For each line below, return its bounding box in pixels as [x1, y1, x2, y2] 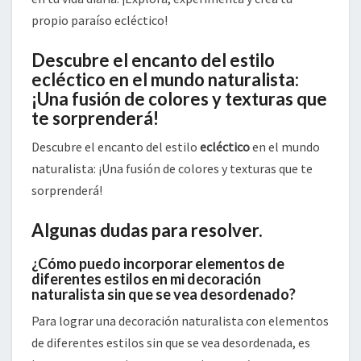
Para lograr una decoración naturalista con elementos [31, 313, 329, 330]
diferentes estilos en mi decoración [31, 270, 261, 288]
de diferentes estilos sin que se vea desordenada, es [31, 334, 310, 351]
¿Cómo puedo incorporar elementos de [31, 255, 284, 273]
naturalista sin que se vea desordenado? [31, 285, 296, 304]
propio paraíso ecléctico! [31, 12, 168, 29]
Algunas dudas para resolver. [31, 219, 263, 242]
